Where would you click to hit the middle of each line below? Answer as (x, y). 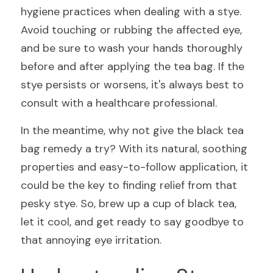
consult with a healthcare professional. (119, 103)
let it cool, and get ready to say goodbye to (132, 222)
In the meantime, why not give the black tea (132, 130)
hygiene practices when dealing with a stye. (131, 12)
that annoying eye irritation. (91, 240)
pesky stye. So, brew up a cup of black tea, (129, 204)
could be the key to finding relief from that (129, 185)
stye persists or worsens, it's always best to (132, 85)
